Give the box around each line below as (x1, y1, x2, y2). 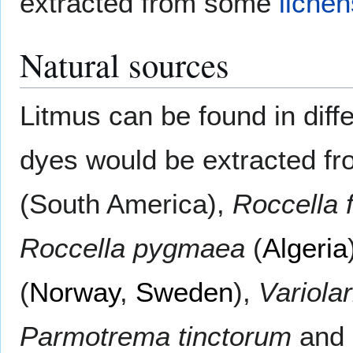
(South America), (20, 188, 232, 219)
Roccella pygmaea (20, 232, 245, 263)
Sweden (136, 276, 233, 307)
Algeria (262, 232, 347, 263)
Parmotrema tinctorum (20, 320, 292, 351)
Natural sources (20, 41, 229, 87)
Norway (29, 276, 120, 307)
